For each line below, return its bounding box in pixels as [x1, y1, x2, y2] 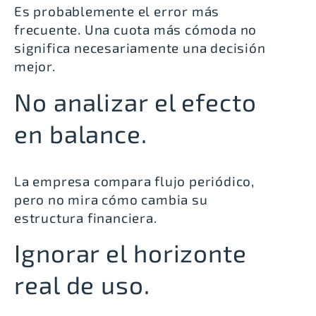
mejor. [14, 58, 56, 75]
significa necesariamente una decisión [14, 39, 266, 56]
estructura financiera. [14, 209, 157, 226]
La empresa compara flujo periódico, [14, 172, 255, 189]
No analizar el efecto [14, 86, 257, 116]
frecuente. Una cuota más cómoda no [14, 21, 257, 38]
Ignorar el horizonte [14, 238, 247, 268]
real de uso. [14, 269, 150, 300]
